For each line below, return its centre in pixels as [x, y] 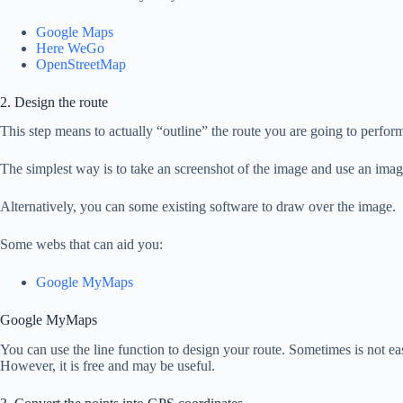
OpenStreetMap [81, 64]
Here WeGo [70, 48]
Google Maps [75, 31]
